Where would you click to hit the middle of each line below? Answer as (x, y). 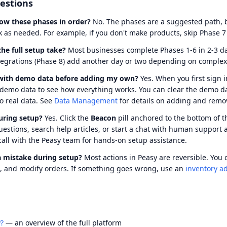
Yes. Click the (67, 118)
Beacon (103, 118)
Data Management (86, 101)
